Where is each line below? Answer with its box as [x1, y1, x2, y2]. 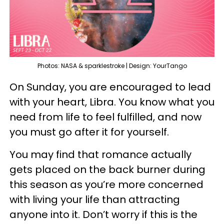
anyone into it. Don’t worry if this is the [9, 207, 197, 222]
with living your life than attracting [9, 192, 180, 207]
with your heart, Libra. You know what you [9, 95, 214, 109]
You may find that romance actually [9, 147, 191, 162]
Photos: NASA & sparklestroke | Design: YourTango [37, 61, 187, 70]
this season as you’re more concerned [9, 177, 203, 192]
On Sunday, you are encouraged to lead [9, 80, 211, 94]
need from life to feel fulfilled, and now [9, 110, 201, 124]
